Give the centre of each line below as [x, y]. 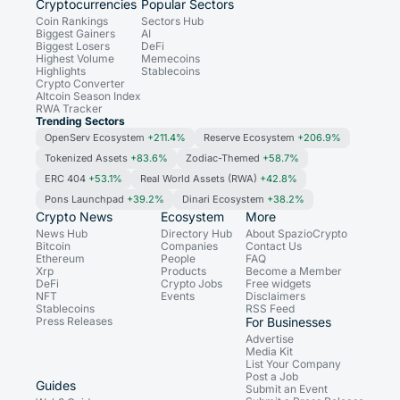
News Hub [62, 233]
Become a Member [294, 271]
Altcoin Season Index [88, 96]
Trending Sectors [80, 121]
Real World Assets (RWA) [200, 178]
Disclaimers [275, 296]
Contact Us [274, 246]
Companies [189, 246]
